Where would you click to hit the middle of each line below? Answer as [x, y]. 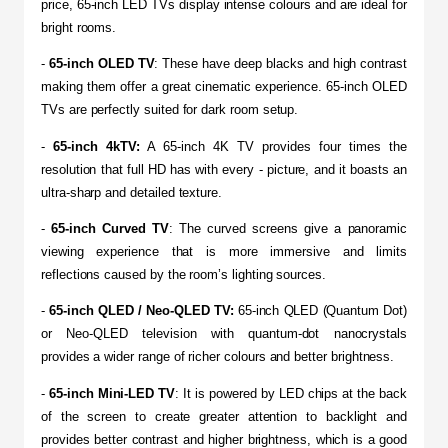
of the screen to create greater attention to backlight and [224, 416]
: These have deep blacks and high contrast [280, 64]
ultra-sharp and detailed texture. [132, 192]
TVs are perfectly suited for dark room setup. [170, 110]
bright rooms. [79, 28]
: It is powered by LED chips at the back [291, 393]
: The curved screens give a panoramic [288, 229]
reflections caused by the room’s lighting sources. [184, 275]
